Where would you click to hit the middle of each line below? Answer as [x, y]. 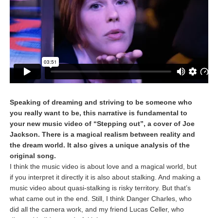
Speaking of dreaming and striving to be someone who [101, 102]
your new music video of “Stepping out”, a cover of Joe [102, 124]
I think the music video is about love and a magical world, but [103, 166]
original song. [33, 156]
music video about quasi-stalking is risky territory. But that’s [100, 188]
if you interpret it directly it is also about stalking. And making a [105, 177]
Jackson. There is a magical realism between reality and [102, 134]
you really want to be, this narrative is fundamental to [99, 113]
